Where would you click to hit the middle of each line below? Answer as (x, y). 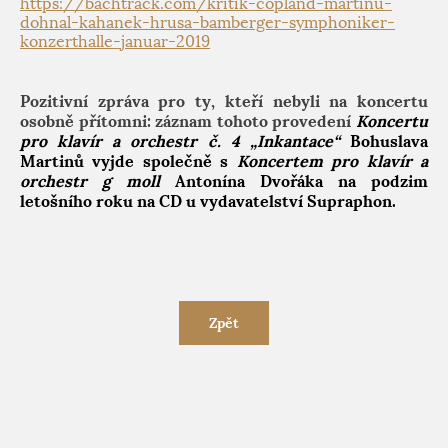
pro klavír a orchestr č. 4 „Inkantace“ (180, 141)
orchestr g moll (90, 181)
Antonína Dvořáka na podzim (294, 181)
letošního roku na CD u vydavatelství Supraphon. (208, 201)
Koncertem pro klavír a (332, 161)
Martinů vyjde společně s (128, 161)
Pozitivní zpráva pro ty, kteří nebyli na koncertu (224, 101)
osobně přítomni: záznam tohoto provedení (188, 121)
